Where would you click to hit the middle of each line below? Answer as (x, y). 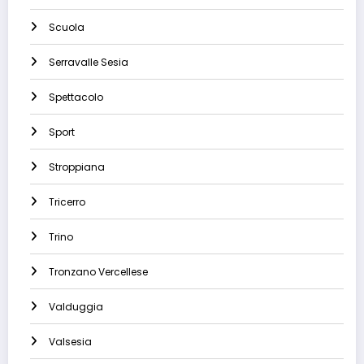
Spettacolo (76, 97)
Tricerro (67, 202)
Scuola (67, 28)
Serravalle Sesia (89, 63)
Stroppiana (77, 167)
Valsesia (70, 342)
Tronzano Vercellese (98, 272)
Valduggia (76, 307)
